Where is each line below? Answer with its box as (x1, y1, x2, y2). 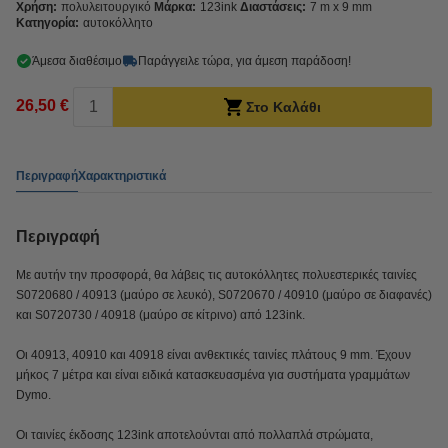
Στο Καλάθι (246, 99, 321, 115)
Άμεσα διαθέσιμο (32, 54, 122, 68)
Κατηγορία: (16, 16, 79, 30)
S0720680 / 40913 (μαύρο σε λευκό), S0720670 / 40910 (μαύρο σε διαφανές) (16, 288, 432, 302)
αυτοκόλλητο (83, 16, 153, 30)
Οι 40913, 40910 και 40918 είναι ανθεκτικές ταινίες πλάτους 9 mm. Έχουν (16, 348, 411, 362)
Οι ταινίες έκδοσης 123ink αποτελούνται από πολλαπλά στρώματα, (16, 428, 373, 442)
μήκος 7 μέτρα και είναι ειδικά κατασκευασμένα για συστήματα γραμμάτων (16, 368, 410, 382)
